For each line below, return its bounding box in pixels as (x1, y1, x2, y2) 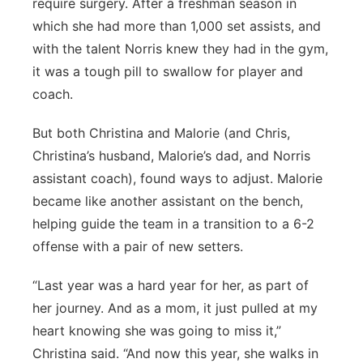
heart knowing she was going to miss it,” (32, 322, 281, 339)
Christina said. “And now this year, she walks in (32, 345, 318, 361)
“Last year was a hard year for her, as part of (32, 277, 309, 293)
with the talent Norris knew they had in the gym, (32, 41, 328, 57)
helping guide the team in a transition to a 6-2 (32, 216, 314, 232)
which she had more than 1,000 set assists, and (32, 18, 321, 34)
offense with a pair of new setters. (32, 238, 243, 254)
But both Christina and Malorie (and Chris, (32, 125, 290, 141)
